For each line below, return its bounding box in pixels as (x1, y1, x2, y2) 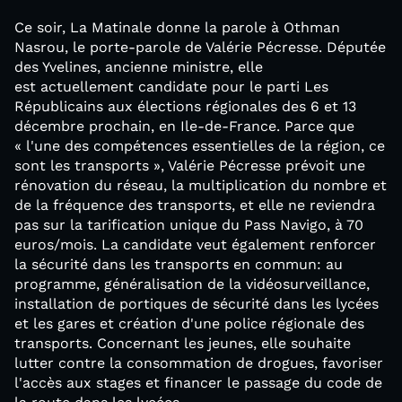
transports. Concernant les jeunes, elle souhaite (14, 335, 351, 352)
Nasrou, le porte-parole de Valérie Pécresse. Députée (14, 39, 386, 56)
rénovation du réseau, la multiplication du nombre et (14, 177, 387, 194)
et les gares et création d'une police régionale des (14, 315, 364, 332)
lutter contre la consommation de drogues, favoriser (14, 354, 383, 371)
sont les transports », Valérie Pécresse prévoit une (14, 157, 365, 174)
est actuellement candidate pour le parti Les (14, 78, 328, 95)
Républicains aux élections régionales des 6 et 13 (14, 98, 356, 115)
